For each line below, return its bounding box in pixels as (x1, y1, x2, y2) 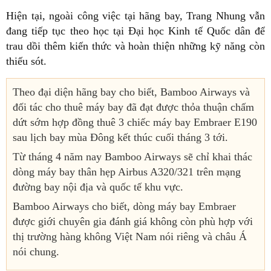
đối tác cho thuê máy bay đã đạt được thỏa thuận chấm (13, 100, 254, 113)
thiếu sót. (6, 54, 47, 67)
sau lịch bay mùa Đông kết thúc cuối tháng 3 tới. (13, 131, 228, 143)
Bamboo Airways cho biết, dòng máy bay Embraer (13, 200, 236, 212)
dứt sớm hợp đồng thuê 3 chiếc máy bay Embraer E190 (13, 116, 257, 128)
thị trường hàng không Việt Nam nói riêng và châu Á (13, 230, 247, 243)
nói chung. (13, 245, 59, 258)
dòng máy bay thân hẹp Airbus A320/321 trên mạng (13, 165, 241, 178)
